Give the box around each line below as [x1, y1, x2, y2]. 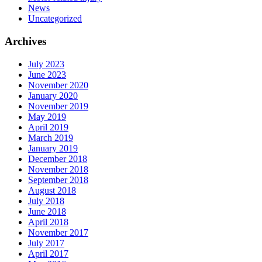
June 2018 [28, 206, 66, 216]
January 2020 [28, 90, 78, 101]
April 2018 [28, 216, 68, 227]
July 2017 [28, 237, 64, 248]
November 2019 [28, 101, 88, 111]
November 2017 [28, 227, 88, 237]
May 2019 [28, 111, 66, 122]
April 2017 [28, 248, 68, 258]
